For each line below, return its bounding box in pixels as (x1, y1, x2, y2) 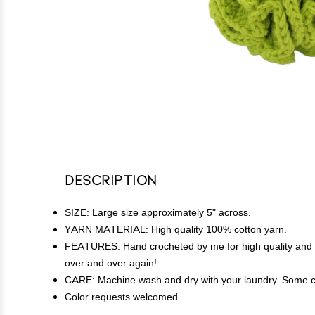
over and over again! (65, 257, 157, 269)
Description (65, 171, 157, 188)
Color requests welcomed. (65, 290, 181, 303)
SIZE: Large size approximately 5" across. (65, 206, 251, 219)
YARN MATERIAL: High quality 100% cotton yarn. (65, 223, 287, 236)
